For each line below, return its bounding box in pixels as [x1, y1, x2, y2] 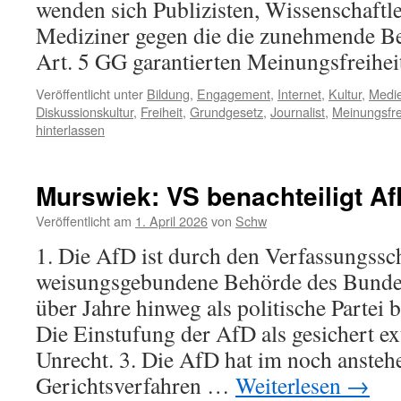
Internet [277, 84, 321, 103]
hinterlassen [36, 120, 105, 139]
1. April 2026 [135, 211, 208, 230]
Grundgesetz [190, 102, 263, 121]
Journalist [270, 102, 325, 121]
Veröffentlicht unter [36, 84, 143, 103]
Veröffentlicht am [36, 211, 132, 230]
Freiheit [141, 102, 183, 121]
